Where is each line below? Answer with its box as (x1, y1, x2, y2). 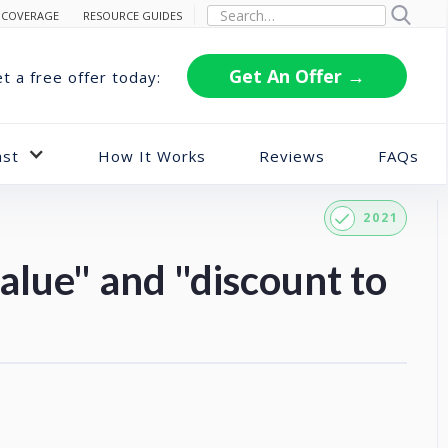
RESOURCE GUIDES (82, 7, 182, 23)
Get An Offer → (228, 63, 365, 88)
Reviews (259, 145, 326, 166)
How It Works (97, 145, 206, 166)
